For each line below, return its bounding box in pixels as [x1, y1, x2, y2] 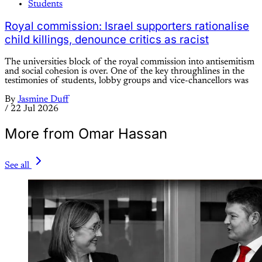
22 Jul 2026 [11, 104, 58, 114]
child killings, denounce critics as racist [5, 33, 209, 47]
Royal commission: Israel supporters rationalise [5, 19, 249, 33]
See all [5, 160, 29, 170]
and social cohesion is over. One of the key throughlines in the [5, 67, 244, 77]
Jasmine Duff [18, 95, 68, 105]
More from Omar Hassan [5, 125, 167, 142]
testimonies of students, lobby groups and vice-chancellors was [5, 76, 249, 86]
